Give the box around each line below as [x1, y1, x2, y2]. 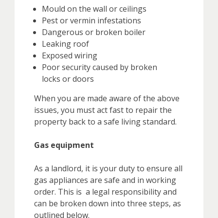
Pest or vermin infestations [42, 15, 141, 26]
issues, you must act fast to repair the [34, 104, 172, 115]
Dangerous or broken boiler [42, 26, 145, 37]
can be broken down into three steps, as [34, 198, 181, 209]
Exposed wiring [42, 50, 97, 61]
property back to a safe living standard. [34, 116, 177, 127]
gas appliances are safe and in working [34, 174, 176, 185]
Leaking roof [42, 38, 89, 49]
